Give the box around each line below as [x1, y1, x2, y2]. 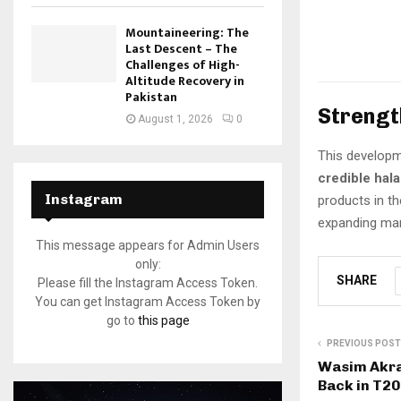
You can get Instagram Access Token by [35, 294, 260, 310]
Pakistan [125, 87, 177, 108]
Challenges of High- [125, 55, 240, 76]
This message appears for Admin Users [36, 238, 260, 253]
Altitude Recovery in [125, 71, 244, 92]
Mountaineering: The [125, 22, 249, 44]
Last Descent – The [125, 38, 237, 60]
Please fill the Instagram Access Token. [38, 276, 258, 291]
